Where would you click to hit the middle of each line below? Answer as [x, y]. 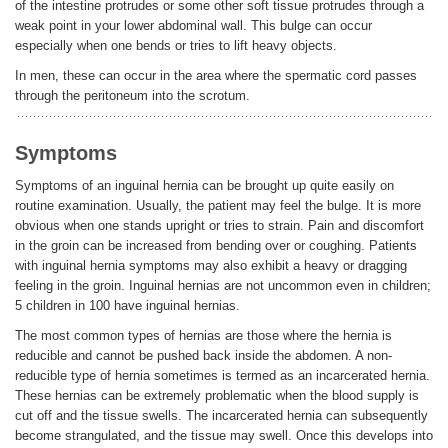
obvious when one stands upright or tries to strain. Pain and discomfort [219, 225]
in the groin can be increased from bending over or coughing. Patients [216, 245]
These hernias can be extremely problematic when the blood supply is [217, 395]
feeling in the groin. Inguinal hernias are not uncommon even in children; [223, 285]
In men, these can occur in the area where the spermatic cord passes [216, 75]
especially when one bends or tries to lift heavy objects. [176, 45]
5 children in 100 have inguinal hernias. [127, 305]
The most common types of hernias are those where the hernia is [203, 335]
